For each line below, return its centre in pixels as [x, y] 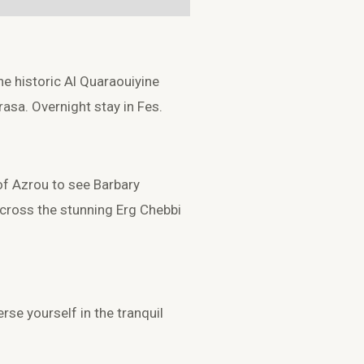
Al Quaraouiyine [112, 82]
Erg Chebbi [149, 210]
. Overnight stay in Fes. [94, 107]
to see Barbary [94, 185]
